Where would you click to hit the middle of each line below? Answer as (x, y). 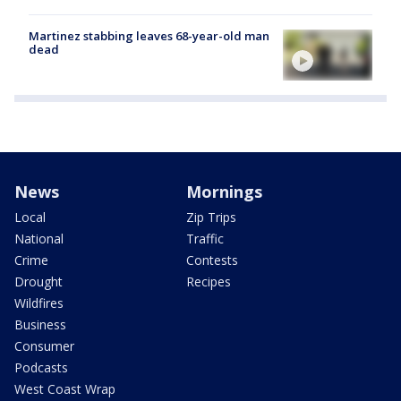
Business (40, 324)
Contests (212, 260)
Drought (38, 281)
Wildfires (39, 303)
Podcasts (41, 367)
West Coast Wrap (65, 388)
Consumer (44, 346)
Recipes (209, 281)
